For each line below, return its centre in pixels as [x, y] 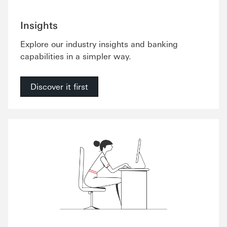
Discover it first [59, 86]
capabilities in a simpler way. [76, 56]
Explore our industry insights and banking [99, 44]
